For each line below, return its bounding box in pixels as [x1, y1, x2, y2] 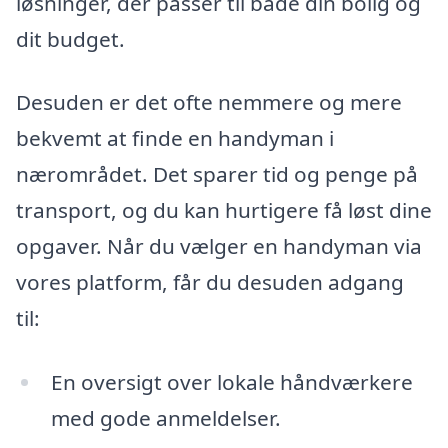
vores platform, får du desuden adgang [16, 268, 404, 297]
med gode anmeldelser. [50, 404, 281, 433]
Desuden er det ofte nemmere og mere [16, 88, 402, 117]
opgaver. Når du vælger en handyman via [16, 232, 422, 261]
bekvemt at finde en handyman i [16, 124, 334, 153]
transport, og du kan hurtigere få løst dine [16, 196, 432, 225]
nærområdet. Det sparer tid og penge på [16, 160, 418, 189]
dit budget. [16, 24, 125, 53]
